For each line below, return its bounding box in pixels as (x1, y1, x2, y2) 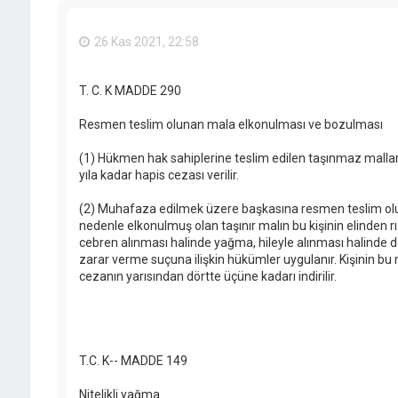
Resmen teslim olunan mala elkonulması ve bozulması (78, 117, 383, 132)
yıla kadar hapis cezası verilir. (78, 168, 239, 183)
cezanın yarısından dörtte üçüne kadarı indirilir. (78, 269, 337, 284)
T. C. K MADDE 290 (78, 84, 181, 99)
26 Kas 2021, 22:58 (93, 35, 199, 49)
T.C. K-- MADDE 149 (78, 354, 187, 369)
